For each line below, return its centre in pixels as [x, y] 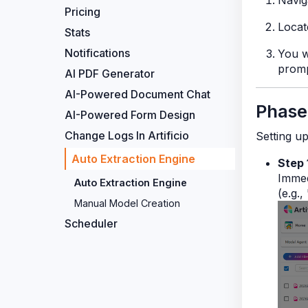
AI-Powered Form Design [130, 115]
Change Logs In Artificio [127, 135]
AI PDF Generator [110, 74]
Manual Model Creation [127, 203]
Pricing [82, 12]
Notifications [97, 53]
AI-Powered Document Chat [137, 94]
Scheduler [91, 223]
